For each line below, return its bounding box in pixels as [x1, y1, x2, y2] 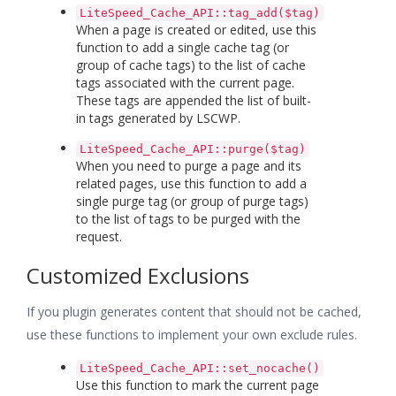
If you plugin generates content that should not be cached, [27, 302, 362, 320]
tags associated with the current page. [76, 73, 294, 91]
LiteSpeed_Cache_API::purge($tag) [80, 141, 306, 156]
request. [76, 227, 122, 245]
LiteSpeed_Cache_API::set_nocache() [80, 361, 320, 375]
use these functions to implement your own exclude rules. [27, 325, 357, 343]
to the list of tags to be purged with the [76, 209, 301, 227]
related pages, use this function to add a [76, 174, 307, 192]
